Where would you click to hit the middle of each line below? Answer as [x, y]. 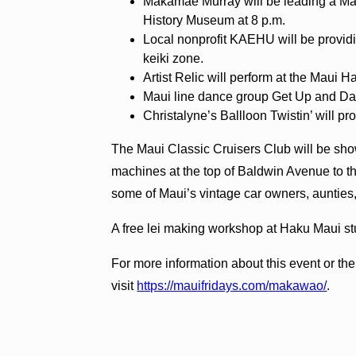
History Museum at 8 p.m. [215, 20]
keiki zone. [174, 58]
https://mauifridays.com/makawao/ [232, 285]
